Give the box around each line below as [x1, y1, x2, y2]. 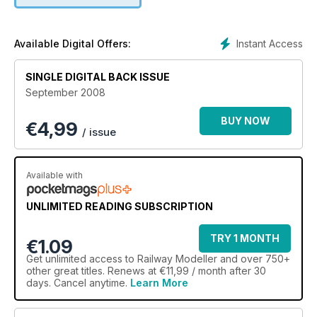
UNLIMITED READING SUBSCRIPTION [26, 200, 213, 212]
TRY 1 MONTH [210, 231, 279, 244]
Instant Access [236, 37, 303, 50]
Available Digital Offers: [14, 37, 131, 50]
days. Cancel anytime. [26, 276, 130, 289]
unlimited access [45, 252, 122, 265]
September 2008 [25, 86, 105, 98]
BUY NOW [221, 114, 270, 127]
